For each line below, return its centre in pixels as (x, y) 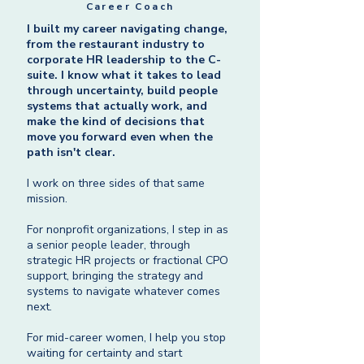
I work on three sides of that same (116, 183)
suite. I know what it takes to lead (124, 75)
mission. (47, 199)
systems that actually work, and (117, 106)
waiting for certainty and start (104, 353)
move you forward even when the (120, 137)
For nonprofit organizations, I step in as (128, 230)
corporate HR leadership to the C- (124, 60)
